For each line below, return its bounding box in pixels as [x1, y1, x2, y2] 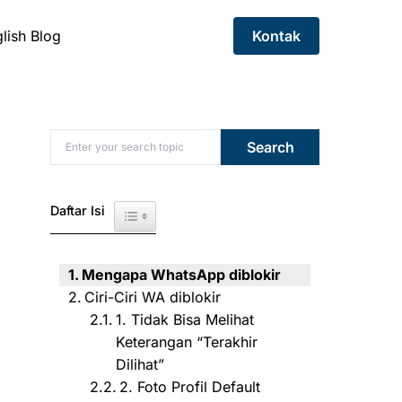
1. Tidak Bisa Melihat [116, 310, 255, 328]
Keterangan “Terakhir [116, 333, 258, 351]
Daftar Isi [50, 202, 105, 218]
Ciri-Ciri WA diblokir [84, 288, 222, 306]
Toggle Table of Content [135, 204, 256, 217]
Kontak [252, 27, 301, 45]
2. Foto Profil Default [119, 378, 261, 396]
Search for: [49, 130, 125, 148]
